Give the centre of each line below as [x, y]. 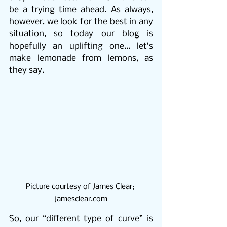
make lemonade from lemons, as [81, 59]
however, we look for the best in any [81, 22]
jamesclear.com [81, 199]
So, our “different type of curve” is [81, 219]
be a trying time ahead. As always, [81, 10]
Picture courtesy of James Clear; [81, 187]
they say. [27, 71]
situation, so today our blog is [81, 34]
